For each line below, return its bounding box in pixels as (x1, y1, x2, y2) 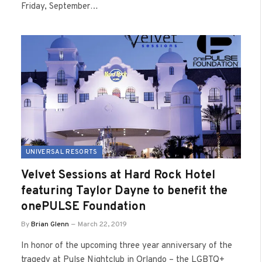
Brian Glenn (31, 220, 69, 229)
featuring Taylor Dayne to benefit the (21, 184, 227, 199)
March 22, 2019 (78, 220, 127, 229)
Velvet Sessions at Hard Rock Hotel (21, 168, 215, 183)
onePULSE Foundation (21, 199, 146, 215)
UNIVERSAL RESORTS (26, 148, 98, 156)
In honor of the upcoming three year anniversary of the (21, 240, 232, 251)
